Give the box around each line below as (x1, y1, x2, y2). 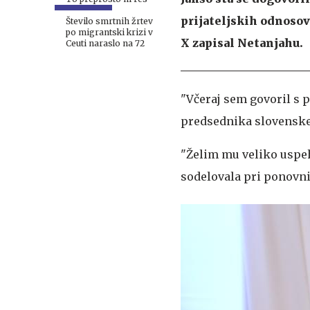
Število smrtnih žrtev (66, 16, 153, 26)
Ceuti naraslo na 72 (66, 38, 145, 48)
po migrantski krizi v (66, 27, 153, 37)
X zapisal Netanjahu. (181, 35, 303, 50)
